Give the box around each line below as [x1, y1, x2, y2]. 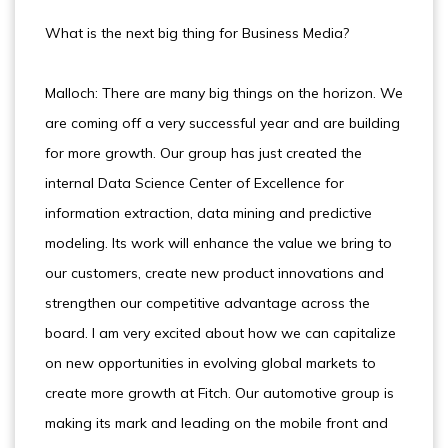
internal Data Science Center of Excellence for [45, 174, 344, 192]
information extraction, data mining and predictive [45, 204, 372, 222]
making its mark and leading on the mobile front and [45, 414, 388, 432]
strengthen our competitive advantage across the [45, 294, 370, 312]
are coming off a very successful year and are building [45, 114, 400, 132]
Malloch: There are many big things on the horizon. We [45, 84, 403, 102]
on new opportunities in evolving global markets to [45, 354, 376, 372]
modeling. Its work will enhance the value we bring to [45, 234, 392, 252]
